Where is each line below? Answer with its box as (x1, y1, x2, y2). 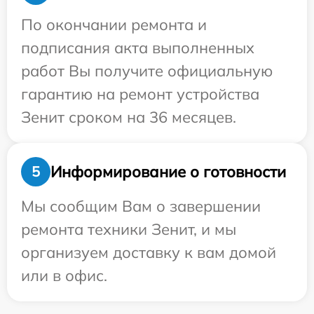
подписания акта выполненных (21, 38, 254, 57)
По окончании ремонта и (21, 15, 207, 34)
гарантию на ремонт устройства (21, 84, 259, 104)
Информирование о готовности (50, 161, 286, 182)
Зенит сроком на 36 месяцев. (21, 107, 236, 127)
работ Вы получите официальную (21, 61, 273, 81)
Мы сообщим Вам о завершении (21, 196, 261, 216)
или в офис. (21, 266, 107, 285)
